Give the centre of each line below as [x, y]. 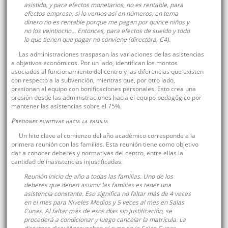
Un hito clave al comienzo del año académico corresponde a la [107, 136]
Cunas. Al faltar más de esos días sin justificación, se [98, 211]
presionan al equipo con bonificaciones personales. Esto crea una [103, 89]
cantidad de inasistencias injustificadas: [67, 162]
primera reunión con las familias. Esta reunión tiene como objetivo [105, 145]
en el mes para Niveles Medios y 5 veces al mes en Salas [104, 203]
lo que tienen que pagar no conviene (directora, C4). [97, 40]
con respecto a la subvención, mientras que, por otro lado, [93, 80]
